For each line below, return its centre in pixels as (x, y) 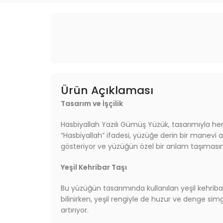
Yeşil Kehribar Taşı (94, 167)
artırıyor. (75, 210)
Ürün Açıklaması (107, 90)
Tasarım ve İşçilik (92, 103)
